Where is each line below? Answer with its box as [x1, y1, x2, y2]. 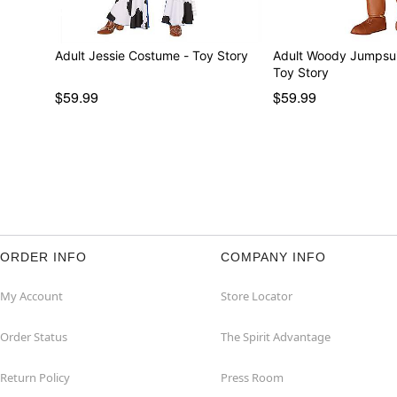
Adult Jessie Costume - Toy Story [54, 47, 248, 63]
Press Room [221, 369, 284, 385]
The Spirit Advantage [221, 328, 331, 345]
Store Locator [221, 287, 292, 304]
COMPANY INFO [221, 249, 326, 264]
